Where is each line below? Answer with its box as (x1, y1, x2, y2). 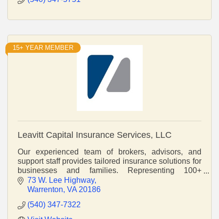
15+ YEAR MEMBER (13, 44, 73, 51)
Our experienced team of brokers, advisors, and (18, 147, 201, 156)
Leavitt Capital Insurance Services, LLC (18, 130, 172, 140)
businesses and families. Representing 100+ (18, 166, 201, 175)
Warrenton (27, 185, 63, 194)
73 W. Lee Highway (27, 175, 94, 184)
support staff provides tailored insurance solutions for (18, 156, 201, 165)
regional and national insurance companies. (18, 175, 169, 184)
